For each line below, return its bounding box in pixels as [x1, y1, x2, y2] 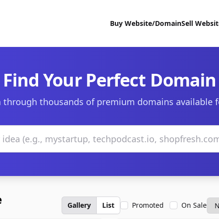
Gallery [67, 200, 91, 210]
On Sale [181, 200, 207, 210]
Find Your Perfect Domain [2, 68, 217, 92]
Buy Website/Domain [110, 19, 181, 28]
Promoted [132, 200, 164, 210]
